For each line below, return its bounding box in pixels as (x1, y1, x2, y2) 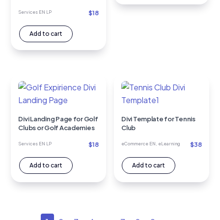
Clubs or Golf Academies (18, 124, 95, 132)
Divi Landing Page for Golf (18, 115, 98, 123)
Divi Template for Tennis (121, 115, 195, 123)
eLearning (158, 141, 181, 147)
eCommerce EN (121, 141, 156, 147)
